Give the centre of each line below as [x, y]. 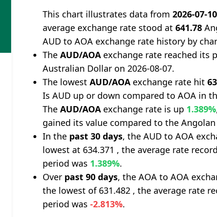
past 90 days [91, 177]
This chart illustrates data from [108, 14]
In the [56, 136]
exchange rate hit [169, 82]
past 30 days [96, 136]
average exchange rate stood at [109, 28]
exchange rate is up [144, 109]
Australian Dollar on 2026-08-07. [109, 68]
